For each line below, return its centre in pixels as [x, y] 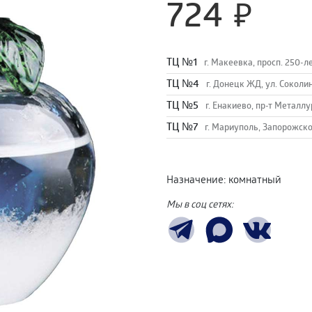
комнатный [255, 179]
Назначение [195, 179]
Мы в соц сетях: [200, 203]
